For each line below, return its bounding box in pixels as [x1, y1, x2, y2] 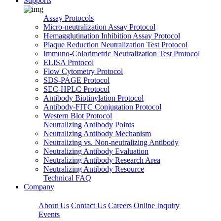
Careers [108, 201, 132, 210]
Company [24, 183, 54, 191]
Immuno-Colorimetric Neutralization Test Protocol [43, 49, 200, 58]
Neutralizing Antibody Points [43, 120, 134, 129]
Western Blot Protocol [43, 111, 112, 120]
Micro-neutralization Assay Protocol [43, 23, 155, 31]
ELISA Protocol [43, 58, 94, 67]
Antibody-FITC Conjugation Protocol [43, 103, 161, 111]
